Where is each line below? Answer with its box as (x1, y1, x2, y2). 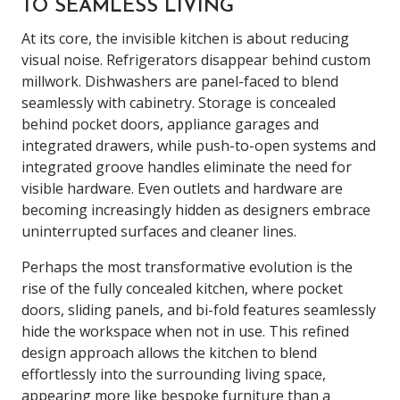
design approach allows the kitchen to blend (21, 342, 317, 362)
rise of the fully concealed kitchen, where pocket (21, 278, 343, 298)
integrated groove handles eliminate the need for (21, 156, 352, 177)
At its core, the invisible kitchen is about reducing (21, 28, 349, 48)
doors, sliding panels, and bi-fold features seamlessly (21, 299, 376, 320)
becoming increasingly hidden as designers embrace (21, 199, 371, 220)
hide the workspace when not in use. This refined (21, 321, 349, 341)
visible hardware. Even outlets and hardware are (21, 178, 343, 198)
